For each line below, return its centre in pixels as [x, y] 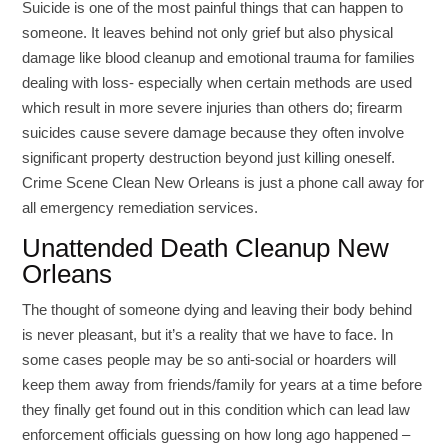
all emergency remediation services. [140, 207]
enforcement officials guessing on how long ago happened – [216, 434]
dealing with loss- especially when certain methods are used [217, 82]
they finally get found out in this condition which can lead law [216, 409]
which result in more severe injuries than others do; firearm [213, 107]
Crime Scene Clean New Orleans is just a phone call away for [223, 182]
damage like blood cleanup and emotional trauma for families [219, 57]
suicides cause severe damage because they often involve [213, 132]
